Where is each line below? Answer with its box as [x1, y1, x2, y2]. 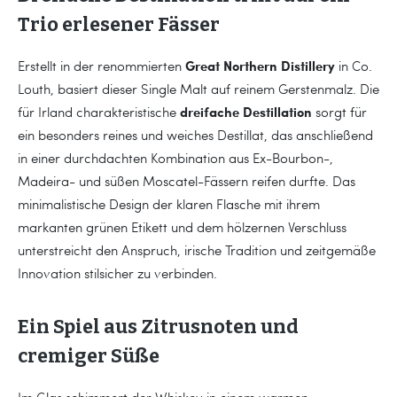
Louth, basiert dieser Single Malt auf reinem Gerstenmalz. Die [18, 79, 379, 97]
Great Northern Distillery [185, 55, 335, 75]
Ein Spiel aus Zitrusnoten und [18, 315, 299, 339]
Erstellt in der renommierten [18, 56, 185, 74]
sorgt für [312, 102, 367, 121]
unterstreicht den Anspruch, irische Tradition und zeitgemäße [18, 240, 376, 259]
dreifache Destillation [180, 101, 312, 121]
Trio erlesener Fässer [18, 12, 220, 36]
